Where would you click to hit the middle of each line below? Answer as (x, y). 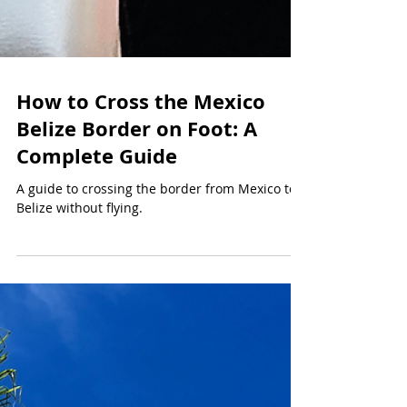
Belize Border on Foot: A (137, 292)
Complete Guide (97, 319)
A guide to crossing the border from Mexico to (156, 352)
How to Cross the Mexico (141, 265)
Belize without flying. (79, 371)
